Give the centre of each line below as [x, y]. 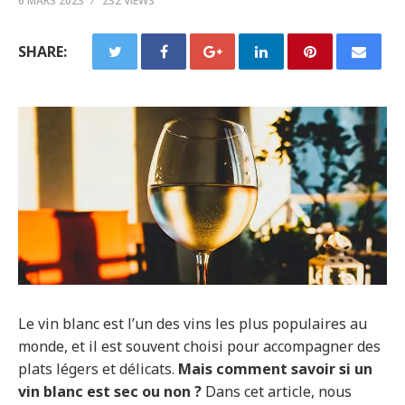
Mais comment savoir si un [275, 369]
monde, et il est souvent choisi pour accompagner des [199, 347]
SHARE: [42, 51]
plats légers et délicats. [98, 369]
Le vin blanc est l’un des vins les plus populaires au [193, 324]
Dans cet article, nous [277, 392]
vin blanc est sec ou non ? [110, 392]
